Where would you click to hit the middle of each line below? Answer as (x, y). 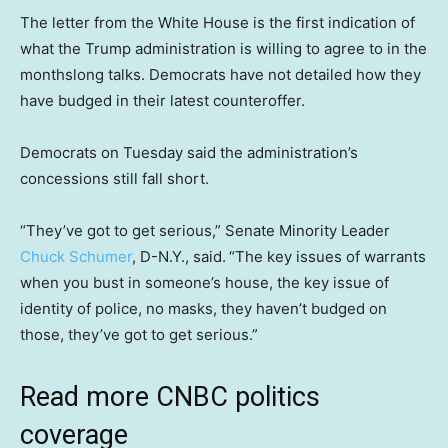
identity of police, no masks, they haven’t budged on (203, 308)
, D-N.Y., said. (179, 256)
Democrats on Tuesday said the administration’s (189, 152)
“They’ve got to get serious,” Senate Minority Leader (205, 230)
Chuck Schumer (76, 256)
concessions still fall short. (114, 178)
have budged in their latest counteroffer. (162, 100)
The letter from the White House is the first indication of (217, 22)
